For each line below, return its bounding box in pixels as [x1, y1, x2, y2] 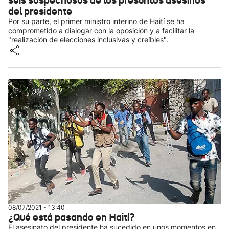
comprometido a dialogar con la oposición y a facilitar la [8, 26, 194, 35]
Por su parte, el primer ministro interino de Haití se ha [8, 17, 185, 26]
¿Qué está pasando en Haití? [8, 211, 134, 224]
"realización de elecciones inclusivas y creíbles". [8, 35, 168, 44]
